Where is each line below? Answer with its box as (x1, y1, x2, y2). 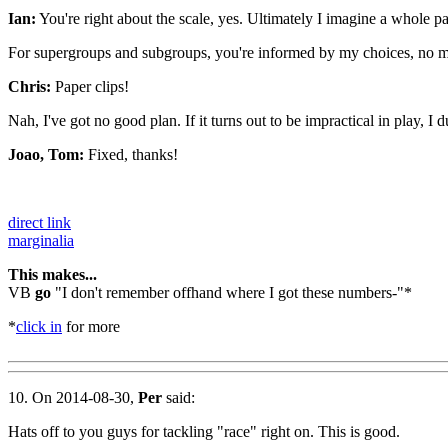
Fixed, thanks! (84, 145, 178, 163)
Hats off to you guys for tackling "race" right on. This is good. (8, 422, 400, 440)
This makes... (8, 265, 97, 283)
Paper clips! (51, 77, 129, 95)
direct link (8, 213, 71, 231)
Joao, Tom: (8, 145, 84, 163)
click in (16, 317, 62, 335)
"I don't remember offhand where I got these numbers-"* (51, 283, 412, 301)
